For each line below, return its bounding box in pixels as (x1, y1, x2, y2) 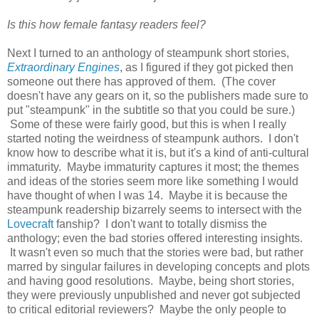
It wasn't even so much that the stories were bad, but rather (7, 246, 303, 258)
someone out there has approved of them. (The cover (7, 75, 276, 88)
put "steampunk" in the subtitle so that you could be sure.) (7, 103, 295, 116)
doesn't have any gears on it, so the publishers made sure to (7, 89, 308, 102)
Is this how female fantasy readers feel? (7, 18, 206, 31)
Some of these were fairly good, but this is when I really (7, 117, 286, 130)
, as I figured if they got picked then (120, 61, 293, 73)
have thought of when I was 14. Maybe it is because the (7, 189, 288, 202)
